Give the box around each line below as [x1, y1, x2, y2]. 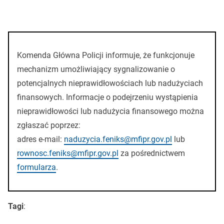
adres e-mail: [16, 134, 64, 144]
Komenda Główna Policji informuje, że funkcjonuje [16, 50, 194, 60]
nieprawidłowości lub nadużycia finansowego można [16, 106, 204, 116]
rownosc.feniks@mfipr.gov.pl [16, 148, 118, 158]
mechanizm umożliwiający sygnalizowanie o [16, 64, 175, 74]
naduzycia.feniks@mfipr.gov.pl [63, 134, 172, 144]
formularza [16, 162, 56, 172]
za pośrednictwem [118, 148, 185, 158]
